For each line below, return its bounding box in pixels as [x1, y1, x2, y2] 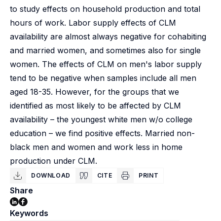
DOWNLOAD [31, 172, 71, 179]
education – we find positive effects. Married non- [10, 128, 195, 138]
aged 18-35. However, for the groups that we [10, 87, 179, 97]
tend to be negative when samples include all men [10, 73, 196, 83]
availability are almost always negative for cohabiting [10, 32, 206, 41]
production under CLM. [10, 156, 97, 166]
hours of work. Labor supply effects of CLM [10, 18, 176, 28]
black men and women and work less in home [10, 142, 183, 152]
